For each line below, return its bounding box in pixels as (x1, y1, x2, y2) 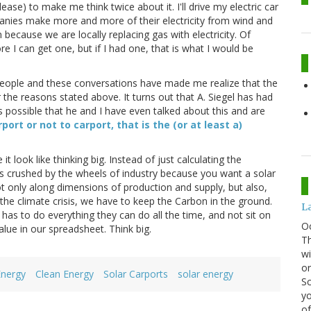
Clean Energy (35, 267, 94, 281)
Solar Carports (103, 267, 168, 281)
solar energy (178, 267, 233, 281)
